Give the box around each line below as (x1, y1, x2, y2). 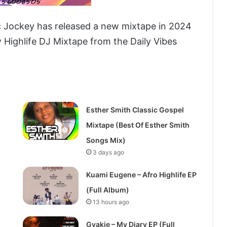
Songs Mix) (86, 136, 126, 145)
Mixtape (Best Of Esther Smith (86, 121, 190, 130)
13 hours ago (92, 198, 129, 206)
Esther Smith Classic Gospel (86, 105, 184, 115)
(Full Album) (86, 185, 129, 195)
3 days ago (92, 148, 124, 157)
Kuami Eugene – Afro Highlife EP (86, 170, 197, 179)
